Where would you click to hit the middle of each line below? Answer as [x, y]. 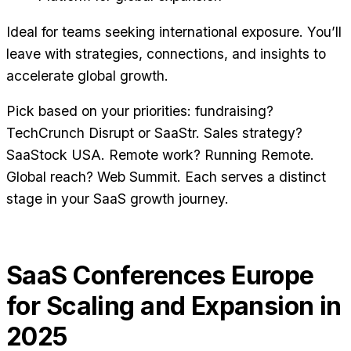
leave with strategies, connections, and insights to [166, 53]
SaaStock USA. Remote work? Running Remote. [160, 155]
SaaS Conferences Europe [160, 276]
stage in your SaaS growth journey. [118, 199]
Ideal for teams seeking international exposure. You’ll [174, 31]
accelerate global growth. [87, 75]
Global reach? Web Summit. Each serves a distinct [166, 177]
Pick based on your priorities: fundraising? [140, 111]
